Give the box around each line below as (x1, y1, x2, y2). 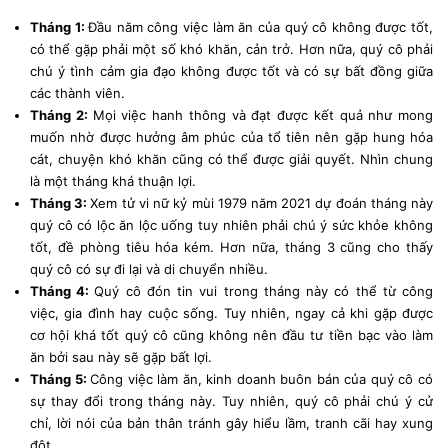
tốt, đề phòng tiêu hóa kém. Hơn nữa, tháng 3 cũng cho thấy (30, 238, 433, 255)
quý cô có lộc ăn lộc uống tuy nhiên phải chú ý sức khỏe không (30, 216, 433, 233)
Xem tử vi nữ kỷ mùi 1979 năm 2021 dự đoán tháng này (90, 194, 434, 211)
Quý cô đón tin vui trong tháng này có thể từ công (94, 282, 434, 299)
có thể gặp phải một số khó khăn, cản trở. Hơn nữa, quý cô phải (30, 40, 433, 57)
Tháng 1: (30, 18, 89, 35)
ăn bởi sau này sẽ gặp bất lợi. (30, 348, 212, 365)
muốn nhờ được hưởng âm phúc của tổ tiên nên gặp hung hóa (30, 128, 433, 145)
